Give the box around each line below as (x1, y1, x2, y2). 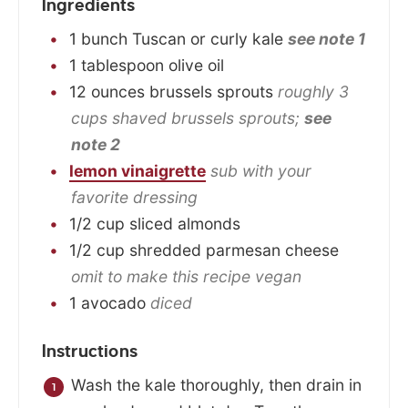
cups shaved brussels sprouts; (71, 108, 304, 128)
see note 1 (288, 29, 366, 49)
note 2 (71, 135, 120, 155)
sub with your (210, 161, 311, 181)
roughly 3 (278, 82, 349, 102)
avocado (81, 293, 146, 313)
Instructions (42, 341, 141, 361)
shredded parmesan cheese (129, 240, 339, 260)
